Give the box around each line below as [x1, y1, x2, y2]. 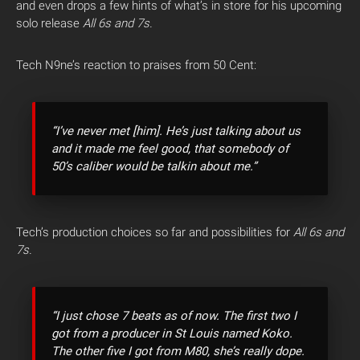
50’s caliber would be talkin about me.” [51, 159, 256, 174]
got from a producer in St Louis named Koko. [51, 326, 292, 341]
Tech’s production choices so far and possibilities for [16, 225, 293, 239]
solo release [16, 16, 83, 31]
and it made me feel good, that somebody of [51, 141, 288, 156]
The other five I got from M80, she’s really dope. [51, 344, 305, 358]
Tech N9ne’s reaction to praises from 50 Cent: [16, 58, 256, 72]
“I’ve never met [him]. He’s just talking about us [51, 124, 301, 138]
